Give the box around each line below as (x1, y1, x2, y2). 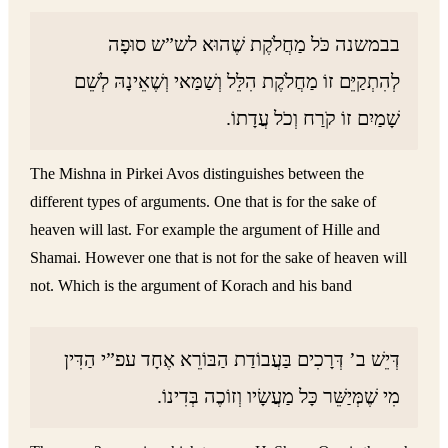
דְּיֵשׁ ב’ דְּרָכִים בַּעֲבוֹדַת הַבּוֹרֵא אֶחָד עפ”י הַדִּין (64, 347, 401, 370)
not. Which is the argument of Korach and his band (30, 275, 353, 295)
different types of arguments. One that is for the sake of (30, 191, 377, 211)
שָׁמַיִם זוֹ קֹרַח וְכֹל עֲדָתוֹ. (226, 106, 401, 129)
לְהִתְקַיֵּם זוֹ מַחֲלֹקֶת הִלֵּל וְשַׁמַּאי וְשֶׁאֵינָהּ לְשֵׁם (74, 69, 401, 92)
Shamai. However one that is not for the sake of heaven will (30, 247, 408, 267)
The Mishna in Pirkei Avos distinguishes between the (30, 163, 365, 183)
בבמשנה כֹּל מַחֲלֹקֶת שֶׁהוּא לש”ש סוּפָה (108, 32, 401, 55)
